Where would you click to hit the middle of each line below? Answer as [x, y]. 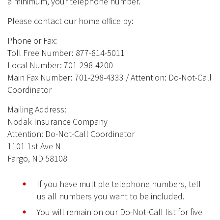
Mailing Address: [37, 110]
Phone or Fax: [32, 41]
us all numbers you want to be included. [111, 196]
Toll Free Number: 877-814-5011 [66, 53]
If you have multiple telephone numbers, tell [119, 184]
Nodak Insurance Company [57, 122]
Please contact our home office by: [70, 21]
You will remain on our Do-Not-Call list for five [120, 212]
